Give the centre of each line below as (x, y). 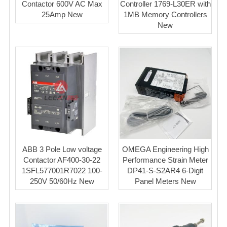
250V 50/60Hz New (62, 181)
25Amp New (62, 15)
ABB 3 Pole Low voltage (62, 149)
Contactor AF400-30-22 (62, 160)
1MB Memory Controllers (165, 15)
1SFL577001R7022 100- (62, 171)
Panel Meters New (165, 181)
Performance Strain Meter (165, 160)
